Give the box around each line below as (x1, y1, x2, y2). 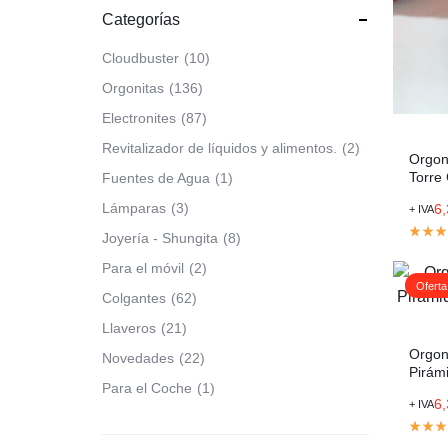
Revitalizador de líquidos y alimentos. (102, 140, 337, 156)
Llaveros (102, 320, 156, 336)
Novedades (102, 350, 174, 366)
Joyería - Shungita (102, 230, 218, 246)
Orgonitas (102, 80, 164, 96)
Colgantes (102, 290, 166, 306)
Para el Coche (102, 380, 192, 396)
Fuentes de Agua (102, 170, 210, 186)
